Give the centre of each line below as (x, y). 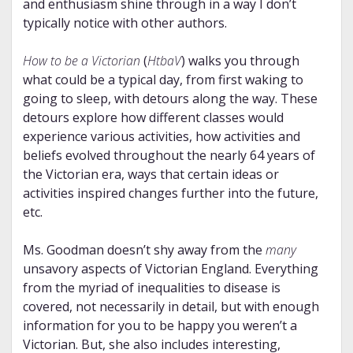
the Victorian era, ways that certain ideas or (150, 175)
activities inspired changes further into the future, (170, 193)
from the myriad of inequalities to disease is (151, 288)
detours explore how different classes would (153, 118)
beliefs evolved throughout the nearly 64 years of (169, 156)
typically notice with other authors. (124, 23)
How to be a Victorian (81, 61)
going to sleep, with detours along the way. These (170, 99)
